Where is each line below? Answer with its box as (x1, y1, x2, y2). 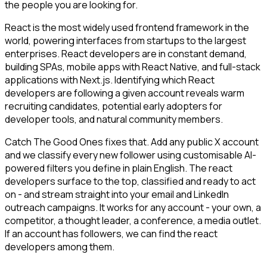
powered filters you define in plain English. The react (5, 162, 232, 175)
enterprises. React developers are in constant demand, (5, 47, 247, 61)
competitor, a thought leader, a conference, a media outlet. (5, 214, 261, 228)
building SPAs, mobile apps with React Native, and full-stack (5, 60, 260, 74)
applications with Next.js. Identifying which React (5, 73, 215, 87)
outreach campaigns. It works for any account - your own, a (5, 201, 261, 215)
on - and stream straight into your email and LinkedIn (5, 188, 229, 201)
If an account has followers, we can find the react (5, 227, 218, 241)
